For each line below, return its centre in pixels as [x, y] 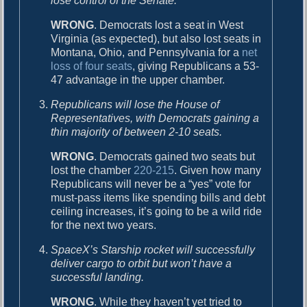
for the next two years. [104, 225]
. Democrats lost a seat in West [169, 25]
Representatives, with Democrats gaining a [155, 118]
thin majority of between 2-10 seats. [137, 132]
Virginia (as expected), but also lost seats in [156, 38]
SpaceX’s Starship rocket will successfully [153, 249]
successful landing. [98, 277]
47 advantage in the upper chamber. [138, 79]
